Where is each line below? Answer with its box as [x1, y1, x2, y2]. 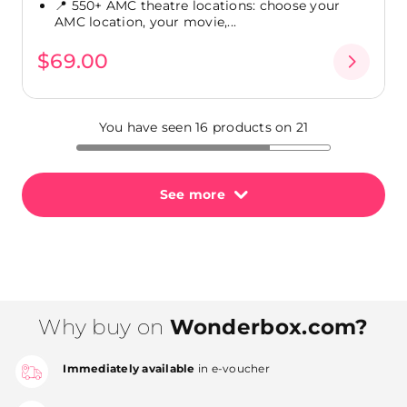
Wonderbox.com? [169, 314, 369, 341]
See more [159, 186, 225, 203]
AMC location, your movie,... [55, 14, 236, 31]
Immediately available [63, 361, 195, 375]
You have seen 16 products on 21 [98, 119, 309, 136]
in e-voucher [194, 361, 270, 375]
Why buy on [38, 314, 170, 341]
